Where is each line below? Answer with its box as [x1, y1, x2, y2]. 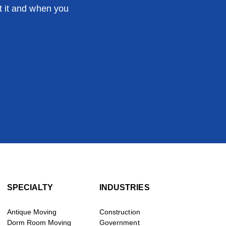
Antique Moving [7, 208, 57, 216]
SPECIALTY [7, 183, 53, 192]
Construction [99, 208, 140, 216]
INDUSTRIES [99, 183, 150, 192]
